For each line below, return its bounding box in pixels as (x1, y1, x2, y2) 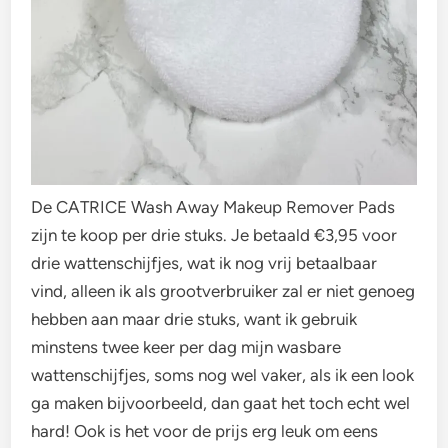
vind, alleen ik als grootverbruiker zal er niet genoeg (31, 280, 416, 301)
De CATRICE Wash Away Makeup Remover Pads (31, 196, 396, 217)
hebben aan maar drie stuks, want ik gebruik (31, 308, 358, 329)
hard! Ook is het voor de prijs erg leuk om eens (31, 420, 379, 441)
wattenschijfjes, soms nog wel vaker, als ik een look (31, 364, 415, 385)
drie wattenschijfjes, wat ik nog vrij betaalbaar (31, 252, 378, 273)
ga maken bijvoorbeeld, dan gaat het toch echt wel (31, 392, 411, 413)
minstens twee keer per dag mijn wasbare (31, 336, 342, 357)
